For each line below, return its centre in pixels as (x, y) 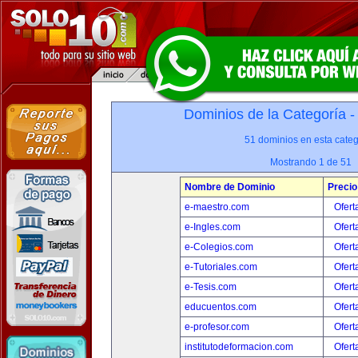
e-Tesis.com (211, 287)
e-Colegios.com (219, 247)
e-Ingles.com (213, 227)
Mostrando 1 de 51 (311, 162)
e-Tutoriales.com (221, 267)
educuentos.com (221, 307)
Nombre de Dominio (230, 187)
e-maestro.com (217, 207)
